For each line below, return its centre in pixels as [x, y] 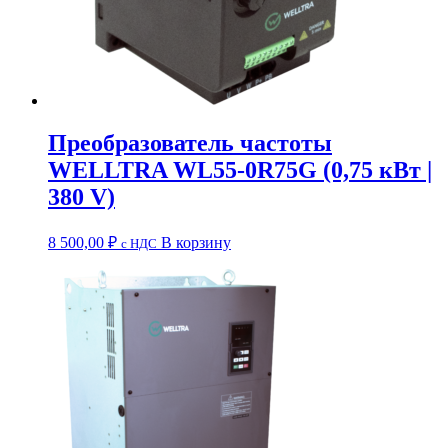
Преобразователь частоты [190, 142]
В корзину [196, 242]
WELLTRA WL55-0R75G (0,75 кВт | [240, 169]
